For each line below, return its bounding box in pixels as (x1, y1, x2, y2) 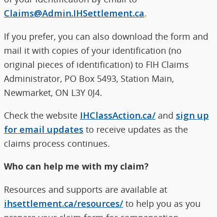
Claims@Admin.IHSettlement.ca (4, 7, 144, 19)
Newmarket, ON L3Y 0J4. (4, 86, 102, 98)
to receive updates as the (83, 123, 188, 135)
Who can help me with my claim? (4, 160, 149, 172)
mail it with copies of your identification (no (4, 44, 182, 56)
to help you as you (123, 197, 201, 209)
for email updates (4, 123, 83, 135)
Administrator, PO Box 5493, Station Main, (4, 72, 174, 84)
